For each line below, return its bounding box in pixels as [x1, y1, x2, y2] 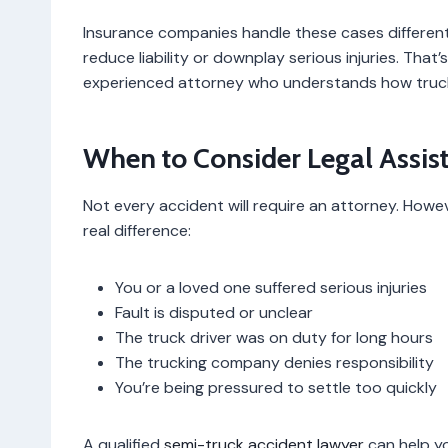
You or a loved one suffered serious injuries [115, 276, 427, 298]
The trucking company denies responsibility [115, 351, 434, 373]
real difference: [83, 219, 191, 241]
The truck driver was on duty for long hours [115, 326, 433, 348]
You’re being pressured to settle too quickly [115, 376, 437, 398]
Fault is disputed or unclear [115, 301, 313, 323]
